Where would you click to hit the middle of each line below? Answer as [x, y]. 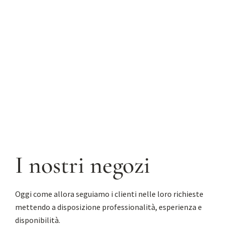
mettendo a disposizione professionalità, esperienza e [108, 207]
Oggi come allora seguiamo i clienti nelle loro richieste [109, 194]
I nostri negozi [83, 165]
